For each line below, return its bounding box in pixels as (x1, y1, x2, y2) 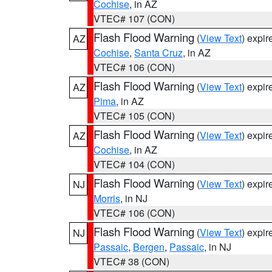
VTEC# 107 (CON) (93, 12, 175, 25)
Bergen (133, 240, 165, 254)
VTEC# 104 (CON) (93, 157, 175, 171)
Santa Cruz (134, 46, 183, 59)
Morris (93, 191, 120, 205)
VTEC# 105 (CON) (93, 109, 175, 123)
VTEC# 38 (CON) (93, 254, 169, 268)
